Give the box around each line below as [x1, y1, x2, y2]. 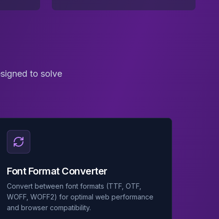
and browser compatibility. [7, 203, 91, 212]
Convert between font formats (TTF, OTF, [7, 182, 142, 190]
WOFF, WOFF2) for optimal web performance [7, 193, 154, 201]
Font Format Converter [7, 165, 108, 177]
